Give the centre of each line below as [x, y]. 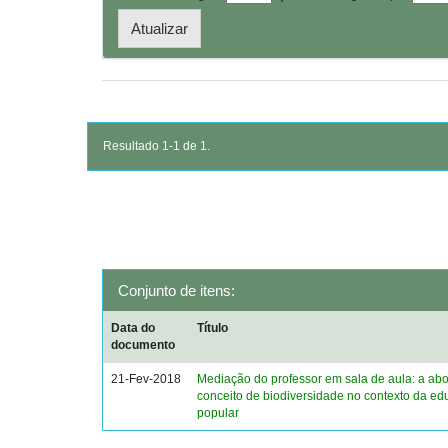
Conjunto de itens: [176, 290]
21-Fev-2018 [146, 379]
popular [218, 413]
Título [213, 328]
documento [143, 345]
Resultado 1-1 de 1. [156, 146]
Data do [133, 328]
